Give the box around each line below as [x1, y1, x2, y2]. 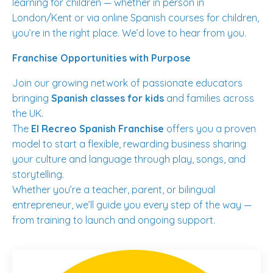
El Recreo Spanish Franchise [31, 122, 164, 135]
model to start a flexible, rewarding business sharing [12, 137, 246, 150]
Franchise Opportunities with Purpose [12, 51, 191, 64]
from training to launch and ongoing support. [12, 213, 215, 226]
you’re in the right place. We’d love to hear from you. [12, 26, 246, 39]
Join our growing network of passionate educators [12, 76, 243, 89]
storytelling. [12, 168, 64, 180]
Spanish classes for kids [51, 91, 164, 104]
